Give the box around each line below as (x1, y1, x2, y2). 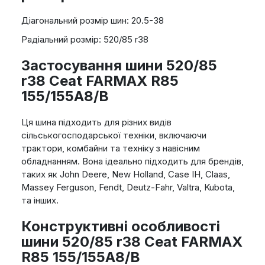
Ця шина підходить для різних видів (21, 117, 172, 128)
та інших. (21, 195, 59, 206)
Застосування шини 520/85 (21, 57, 217, 75)
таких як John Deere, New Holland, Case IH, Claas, (21, 169, 230, 180)
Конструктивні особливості (21, 218, 220, 235)
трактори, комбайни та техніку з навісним (21, 143, 200, 154)
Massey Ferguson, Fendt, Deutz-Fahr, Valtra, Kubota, (21, 182, 235, 193)
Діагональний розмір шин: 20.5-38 (21, 15, 164, 27)
